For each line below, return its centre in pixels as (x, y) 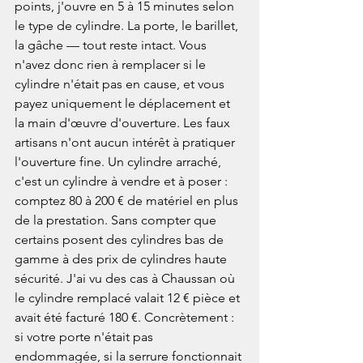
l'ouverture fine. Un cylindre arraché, (120, 162)
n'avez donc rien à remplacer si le (112, 65)
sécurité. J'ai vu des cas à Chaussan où (126, 279)
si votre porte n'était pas (85, 337)
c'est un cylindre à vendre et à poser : (123, 181)
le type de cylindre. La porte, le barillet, (128, 26)
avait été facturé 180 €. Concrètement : (126, 318)
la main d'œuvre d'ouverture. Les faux (124, 123)
